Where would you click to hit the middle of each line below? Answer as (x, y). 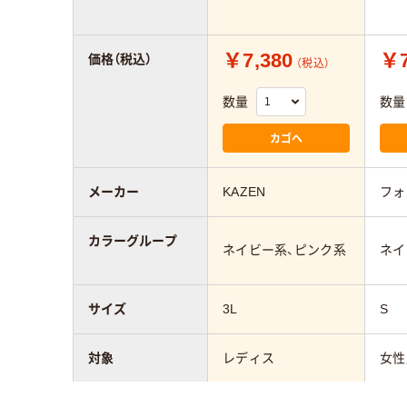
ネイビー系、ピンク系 (284, 249)
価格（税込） (120, 59)
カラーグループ (133, 240)
